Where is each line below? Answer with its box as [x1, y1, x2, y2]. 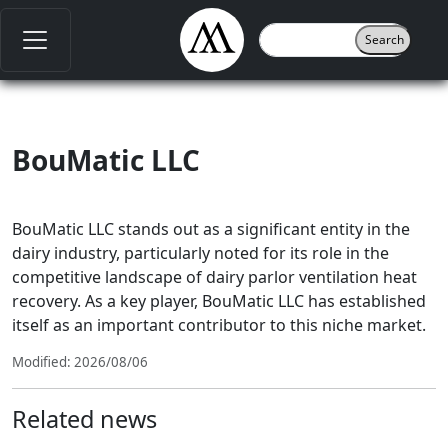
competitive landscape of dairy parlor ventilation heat [12, 266, 417, 288]
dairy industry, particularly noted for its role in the [12, 242, 389, 264]
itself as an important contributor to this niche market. [12, 314, 426, 336]
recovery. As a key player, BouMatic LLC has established [12, 290, 426, 312]
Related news [12, 403, 157, 435]
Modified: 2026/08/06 [12, 353, 148, 371]
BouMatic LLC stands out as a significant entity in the [12, 218, 410, 240]
